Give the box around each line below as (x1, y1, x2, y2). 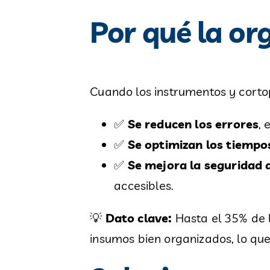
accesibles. (114, 177, 174, 193)
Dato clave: (105, 210, 172, 225)
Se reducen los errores (127, 116, 259, 131)
